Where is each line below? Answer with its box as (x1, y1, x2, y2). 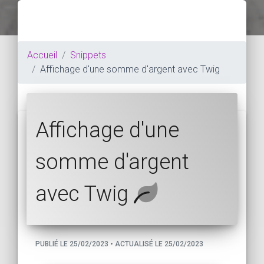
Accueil (27, 49, 57, 61)
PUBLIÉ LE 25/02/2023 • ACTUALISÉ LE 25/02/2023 (35, 239, 203, 248)
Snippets (70, 49, 106, 61)
